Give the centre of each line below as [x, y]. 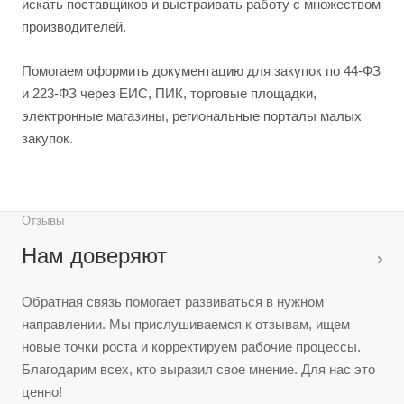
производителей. [74, 27]
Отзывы [43, 221]
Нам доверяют [94, 256]
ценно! [42, 392]
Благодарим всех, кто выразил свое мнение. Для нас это [198, 370]
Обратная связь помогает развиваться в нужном [173, 302]
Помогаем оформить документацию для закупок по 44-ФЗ [201, 71]
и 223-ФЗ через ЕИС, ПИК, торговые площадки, [169, 94]
